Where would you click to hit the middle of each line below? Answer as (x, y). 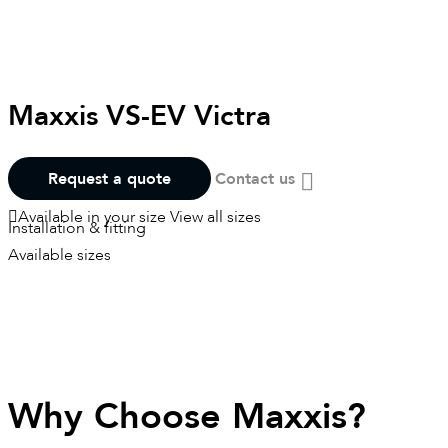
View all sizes (215, 216)
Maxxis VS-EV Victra (139, 115)
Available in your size (94, 216)
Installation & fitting (77, 227)
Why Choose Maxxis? (187, 417)
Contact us (257, 178)
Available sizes (59, 254)
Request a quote (109, 178)
